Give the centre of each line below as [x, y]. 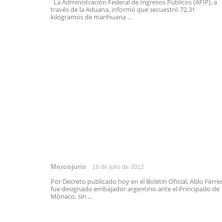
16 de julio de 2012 [118, 167]
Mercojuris [68, 166]
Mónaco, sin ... [71, 196]
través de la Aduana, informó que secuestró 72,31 [123, 9]
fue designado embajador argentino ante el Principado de [135, 189]
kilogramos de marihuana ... [91, 17]
